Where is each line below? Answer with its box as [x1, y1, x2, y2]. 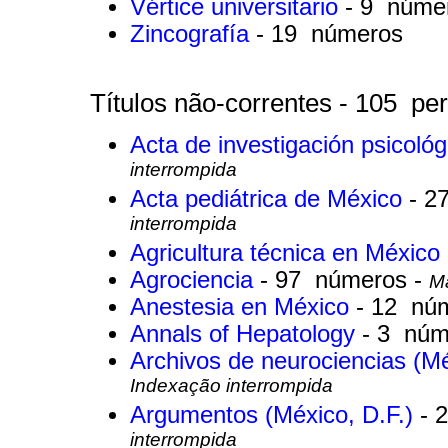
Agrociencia [130, 267, 260, 294]
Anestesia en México [130, 294, 356, 321]
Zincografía [130, 20, 256, 47]
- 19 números [256, 20, 403, 47]
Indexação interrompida [130, 375, 333, 402]
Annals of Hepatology [130, 321, 362, 348]
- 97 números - [260, 267, 429, 294]
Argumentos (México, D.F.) [130, 402, 420, 429]
